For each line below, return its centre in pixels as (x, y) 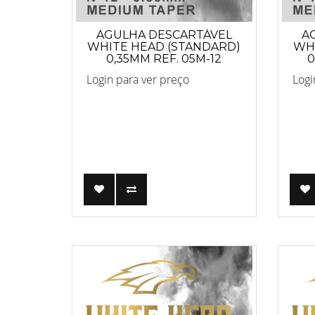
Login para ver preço (138, 79)
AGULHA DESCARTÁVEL (164, 34)
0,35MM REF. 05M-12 (164, 58)
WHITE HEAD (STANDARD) (164, 46)
